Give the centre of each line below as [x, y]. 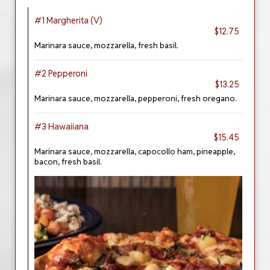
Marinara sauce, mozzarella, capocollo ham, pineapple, [135, 151]
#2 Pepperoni [61, 74]
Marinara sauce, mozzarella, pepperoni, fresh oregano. [136, 98]
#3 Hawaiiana [61, 127]
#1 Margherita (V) [68, 20]
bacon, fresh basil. [68, 162]
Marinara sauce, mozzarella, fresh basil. [106, 45]
